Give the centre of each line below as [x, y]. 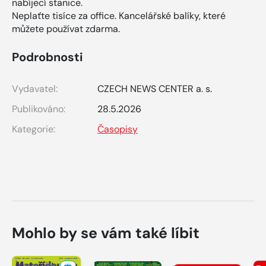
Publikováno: [39, 109]
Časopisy [118, 129]
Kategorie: [34, 129]
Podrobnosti [47, 57]
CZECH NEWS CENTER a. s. [155, 88]
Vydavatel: [35, 88]
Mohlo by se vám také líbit [106, 233]
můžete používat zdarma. [66, 28]
